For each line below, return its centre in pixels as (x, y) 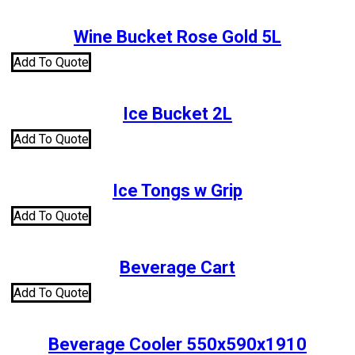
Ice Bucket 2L (177, 114)
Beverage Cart (177, 268)
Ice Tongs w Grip (177, 191)
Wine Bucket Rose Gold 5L (177, 37)
